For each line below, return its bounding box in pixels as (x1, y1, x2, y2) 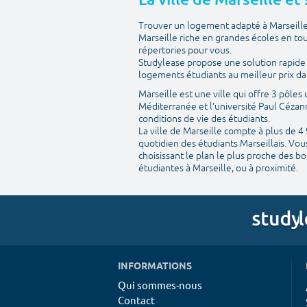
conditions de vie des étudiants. (138, 113, 270, 125)
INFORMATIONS (118, 259, 192, 271)
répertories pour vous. (138, 45, 232, 56)
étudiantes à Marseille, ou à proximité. (138, 162, 298, 174)
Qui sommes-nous (118, 278, 202, 291)
